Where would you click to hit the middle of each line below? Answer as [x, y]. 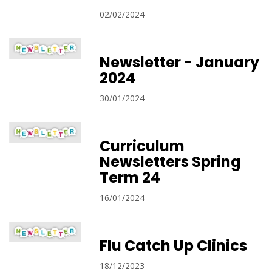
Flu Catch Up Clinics [174, 246]
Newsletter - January [180, 62]
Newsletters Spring [171, 162]
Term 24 [130, 178]
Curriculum [142, 146]
